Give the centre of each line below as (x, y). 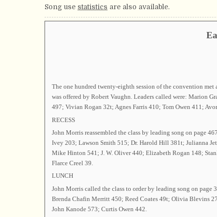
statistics (93, 7)
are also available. (139, 7)
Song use (61, 7)
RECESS (63, 120)
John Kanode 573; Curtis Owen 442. (99, 209)
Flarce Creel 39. (72, 163)
